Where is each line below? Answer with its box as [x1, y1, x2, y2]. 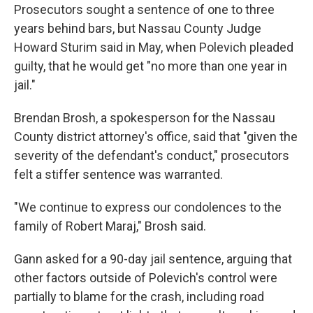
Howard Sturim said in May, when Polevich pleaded [14, 40, 293, 54]
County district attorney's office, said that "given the [14, 129, 298, 144]
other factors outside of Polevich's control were [14, 270, 277, 285]
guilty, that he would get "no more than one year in [14, 59, 287, 73]
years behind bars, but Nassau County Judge [14, 21, 261, 36]
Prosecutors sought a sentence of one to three [14, 2, 275, 17]
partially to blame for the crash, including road [14, 289, 264, 304]
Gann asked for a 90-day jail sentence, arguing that [14, 252, 292, 266]
